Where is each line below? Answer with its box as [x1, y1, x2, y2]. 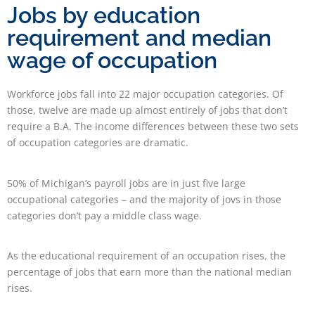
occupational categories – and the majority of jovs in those [7, 192, 281, 206]
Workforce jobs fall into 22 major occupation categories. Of [7, 87, 283, 101]
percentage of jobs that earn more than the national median [7, 265, 292, 279]
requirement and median [7, 25, 271, 51]
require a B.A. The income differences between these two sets [7, 120, 299, 134]
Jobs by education [7, 2, 200, 29]
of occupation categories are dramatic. [7, 136, 188, 150]
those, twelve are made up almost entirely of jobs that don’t [7, 103, 288, 117]
